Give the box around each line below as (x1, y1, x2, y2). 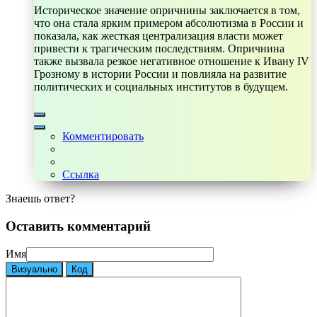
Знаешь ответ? (6, 192, 75, 204)
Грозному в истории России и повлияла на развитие (34, 67, 287, 80)
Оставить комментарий (6, 218, 151, 234)
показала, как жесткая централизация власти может (34, 29, 283, 42)
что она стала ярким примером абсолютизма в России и (34, 16, 304, 29)
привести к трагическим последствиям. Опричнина (34, 42, 284, 54)
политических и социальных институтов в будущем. (34, 80, 288, 93)
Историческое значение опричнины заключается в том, (34, 4, 300, 16)
